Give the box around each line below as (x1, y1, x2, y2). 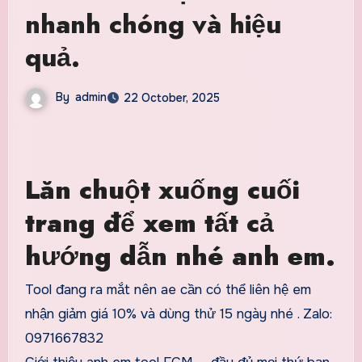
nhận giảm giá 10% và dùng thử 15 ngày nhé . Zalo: (24, 305, 332, 322)
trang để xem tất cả (24, 204, 274, 242)
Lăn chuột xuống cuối (24, 170, 300, 208)
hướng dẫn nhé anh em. (24, 237, 335, 275)
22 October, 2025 (123, 90, 220, 105)
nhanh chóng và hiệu (24, 5, 281, 43)
